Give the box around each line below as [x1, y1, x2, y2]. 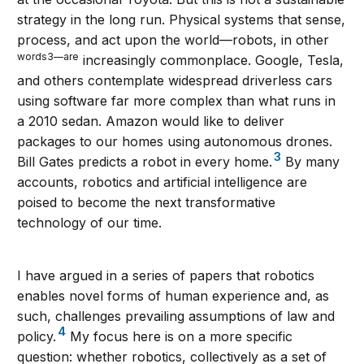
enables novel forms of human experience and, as [17, 288, 330, 305]
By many [281, 154, 340, 171]
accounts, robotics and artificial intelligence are [17, 174, 308, 191]
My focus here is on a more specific [66, 328, 293, 345]
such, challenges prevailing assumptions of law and [17, 308, 336, 325]
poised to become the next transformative [17, 194, 276, 211]
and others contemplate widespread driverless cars [17, 72, 333, 89]
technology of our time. [17, 214, 162, 232]
